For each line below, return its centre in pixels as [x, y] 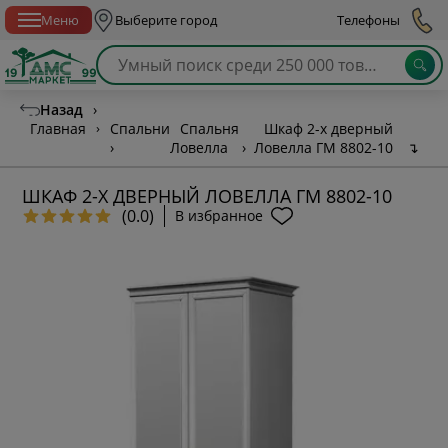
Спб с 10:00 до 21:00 [218, 11]
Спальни [140, 128]
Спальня [209, 128]
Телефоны [368, 19]
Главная [58, 128]
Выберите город [165, 19]
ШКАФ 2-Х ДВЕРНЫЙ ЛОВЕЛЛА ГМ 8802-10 [207, 195]
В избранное [219, 216]
